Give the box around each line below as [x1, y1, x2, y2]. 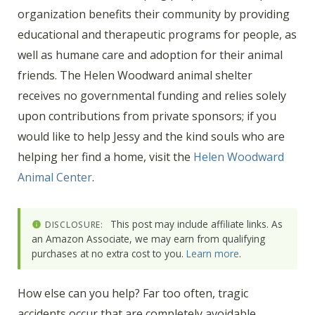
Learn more [186, 247, 239, 261]
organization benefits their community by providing [18, 6, 290, 22]
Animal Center [18, 169, 92, 185]
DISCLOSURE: [45, 219, 103, 231]
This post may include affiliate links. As [107, 217, 283, 231]
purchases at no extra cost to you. [32, 247, 186, 261]
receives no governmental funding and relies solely [18, 87, 286, 103]
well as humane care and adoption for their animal [18, 46, 283, 63]
